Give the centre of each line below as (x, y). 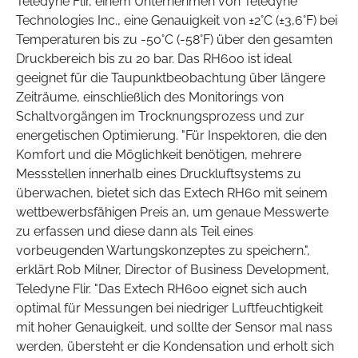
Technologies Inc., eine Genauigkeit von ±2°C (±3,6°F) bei (177, 21)
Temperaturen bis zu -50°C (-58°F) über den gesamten (174, 40)
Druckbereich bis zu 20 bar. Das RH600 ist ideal (154, 59)
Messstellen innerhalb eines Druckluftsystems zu (159, 174)
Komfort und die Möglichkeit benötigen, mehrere (159, 155)
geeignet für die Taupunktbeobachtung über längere (171, 78)
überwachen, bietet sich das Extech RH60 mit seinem (172, 193)
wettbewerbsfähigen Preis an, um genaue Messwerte (172, 213)
